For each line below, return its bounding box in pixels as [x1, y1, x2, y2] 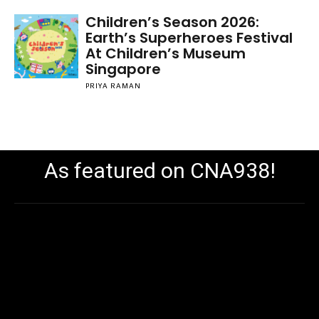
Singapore [85, 59, 161, 79]
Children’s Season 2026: [85, 12, 259, 32]
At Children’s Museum [85, 43, 246, 63]
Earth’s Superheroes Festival [85, 28, 293, 48]
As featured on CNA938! [43, 158, 276, 183]
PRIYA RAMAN [85, 82, 141, 90]
